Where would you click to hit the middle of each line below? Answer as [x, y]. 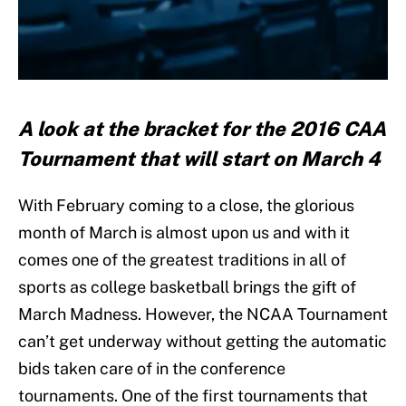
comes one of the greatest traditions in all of [182, 260]
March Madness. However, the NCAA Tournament [203, 314]
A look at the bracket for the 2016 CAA [202, 129]
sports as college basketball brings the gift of [187, 287]
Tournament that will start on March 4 [199, 159]
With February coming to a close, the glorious [186, 206]
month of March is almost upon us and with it [184, 233]
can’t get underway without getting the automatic [203, 342]
